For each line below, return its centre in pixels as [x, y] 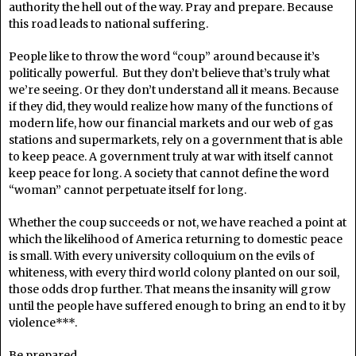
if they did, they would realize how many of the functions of [171, 106]
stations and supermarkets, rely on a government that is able [176, 139]
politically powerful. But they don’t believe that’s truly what [169, 73]
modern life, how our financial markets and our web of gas [171, 123]
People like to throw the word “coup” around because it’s [164, 56]
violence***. [43, 322]
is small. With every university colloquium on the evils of [162, 255]
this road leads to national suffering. [108, 23]
